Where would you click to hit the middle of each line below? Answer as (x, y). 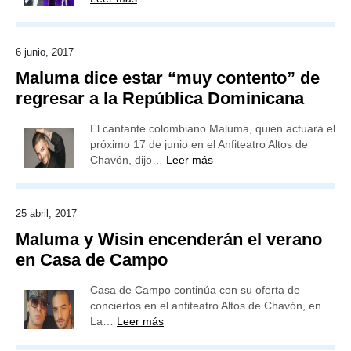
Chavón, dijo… (128, 160)
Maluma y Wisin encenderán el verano (169, 239)
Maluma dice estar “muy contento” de (168, 78)
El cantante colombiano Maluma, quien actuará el (213, 128)
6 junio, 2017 (45, 52)
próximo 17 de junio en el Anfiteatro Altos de (199, 144)
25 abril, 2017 (46, 213)
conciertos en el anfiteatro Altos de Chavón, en (206, 306)
